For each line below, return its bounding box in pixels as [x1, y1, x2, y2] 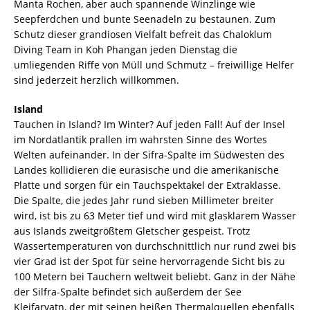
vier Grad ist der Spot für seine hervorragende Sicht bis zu [14, 254, 285, 268]
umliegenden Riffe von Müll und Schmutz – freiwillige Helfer [14, 57, 294, 71]
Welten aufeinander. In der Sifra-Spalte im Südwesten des [14, 147, 284, 161]
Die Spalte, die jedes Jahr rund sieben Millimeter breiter [14, 193, 274, 207]
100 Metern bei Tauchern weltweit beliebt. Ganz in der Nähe [14, 269, 295, 283]
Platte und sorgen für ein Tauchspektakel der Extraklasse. [14, 178, 281, 192]
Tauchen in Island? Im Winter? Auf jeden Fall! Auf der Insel [14, 117, 285, 131]
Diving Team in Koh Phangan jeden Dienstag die [14, 42, 237, 56]
